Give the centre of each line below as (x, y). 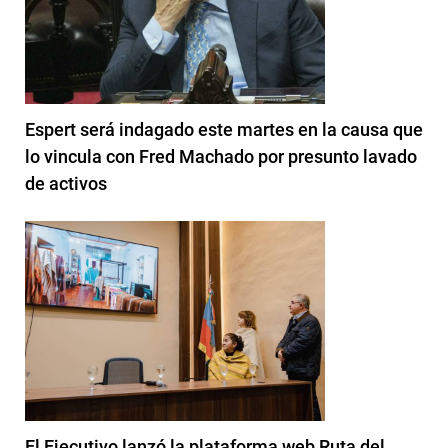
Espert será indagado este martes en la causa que (224, 129)
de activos (66, 183)
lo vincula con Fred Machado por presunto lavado (221, 156)
